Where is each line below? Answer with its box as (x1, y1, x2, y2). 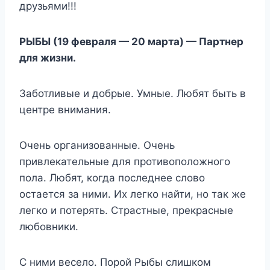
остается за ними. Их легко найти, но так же (19, 187, 246, 200)
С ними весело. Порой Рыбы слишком (19, 256, 211, 268)
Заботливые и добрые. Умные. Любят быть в (19, 87, 246, 99)
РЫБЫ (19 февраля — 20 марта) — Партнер (19, 35, 243, 48)
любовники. (19, 220, 78, 233)
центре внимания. (19, 103, 111, 116)
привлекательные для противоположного (19, 155, 230, 168)
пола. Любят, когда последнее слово (19, 171, 205, 184)
